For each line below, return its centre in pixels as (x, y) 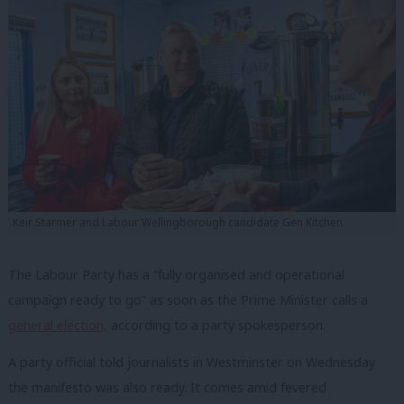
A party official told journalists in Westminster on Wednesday (192, 363)
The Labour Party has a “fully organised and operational (176, 274)
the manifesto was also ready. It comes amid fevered (167, 388)
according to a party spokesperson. (216, 325)
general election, (58, 325)
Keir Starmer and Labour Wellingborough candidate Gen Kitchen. (179, 222)
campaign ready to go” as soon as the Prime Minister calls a (188, 299)
